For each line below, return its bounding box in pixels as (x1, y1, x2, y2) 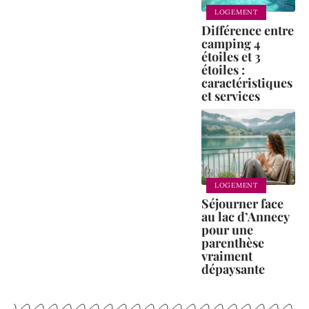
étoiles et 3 (201, 48, 261, 65)
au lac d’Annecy (201, 208, 290, 225)
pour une (201, 221, 253, 238)
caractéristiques (201, 74, 292, 91)
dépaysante (201, 260, 265, 277)
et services (201, 87, 260, 104)
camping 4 (201, 34, 261, 52)
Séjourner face (201, 195, 283, 212)
